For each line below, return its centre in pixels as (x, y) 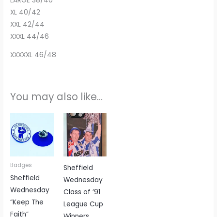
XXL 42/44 (28, 24)
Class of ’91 (82, 192)
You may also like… (57, 96)
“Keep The (27, 202)
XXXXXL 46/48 (33, 55)
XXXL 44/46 (30, 36)
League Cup (83, 204)
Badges (21, 165)
